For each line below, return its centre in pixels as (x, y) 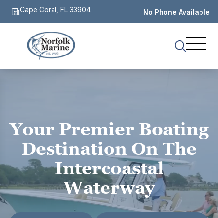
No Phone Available (176, 12)
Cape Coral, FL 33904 (55, 9)
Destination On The (109, 148)
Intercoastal (109, 168)
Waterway (109, 187)
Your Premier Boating (109, 129)
